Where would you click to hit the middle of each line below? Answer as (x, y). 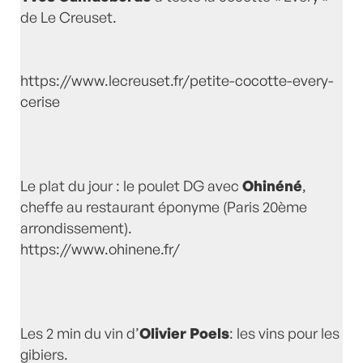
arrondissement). (76, 228)
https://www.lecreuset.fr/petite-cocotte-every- (177, 81)
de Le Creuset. (68, 17)
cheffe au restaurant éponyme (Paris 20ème (164, 207)
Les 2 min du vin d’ (80, 333)
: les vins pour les (284, 333)
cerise (40, 102)
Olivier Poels (184, 333)
